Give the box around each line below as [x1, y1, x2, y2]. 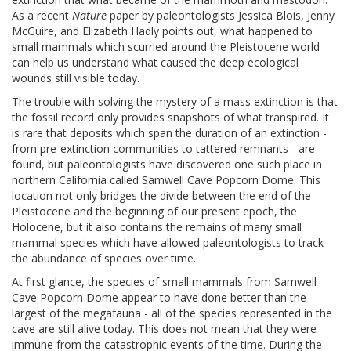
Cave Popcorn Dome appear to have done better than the [12, 290, 306, 306]
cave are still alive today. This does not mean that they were [12, 321, 317, 337]
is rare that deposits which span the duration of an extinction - [12, 125, 327, 141]
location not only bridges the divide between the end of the [12, 188, 311, 204]
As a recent [12, 8, 72, 24]
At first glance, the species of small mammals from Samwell [12, 274, 317, 290]
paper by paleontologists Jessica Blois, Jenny [107, 8, 335, 24]
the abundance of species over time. [12, 251, 196, 266]
